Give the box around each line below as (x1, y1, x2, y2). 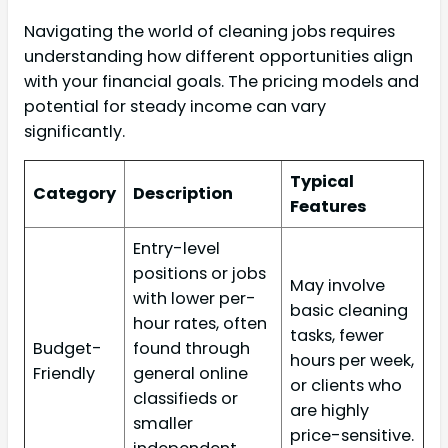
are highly (290, 398, 369, 422)
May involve (290, 273, 385, 297)
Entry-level (133, 236, 220, 260)
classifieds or (133, 386, 238, 410)
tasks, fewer (290, 323, 384, 347)
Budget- (33, 336, 102, 360)
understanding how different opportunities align (24, 44, 413, 68)
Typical (290, 169, 354, 193)
